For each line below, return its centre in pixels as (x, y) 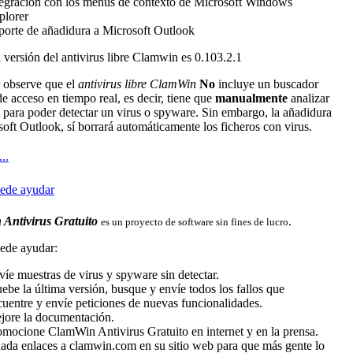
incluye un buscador (268, 84)
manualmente (251, 98)
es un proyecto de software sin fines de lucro (195, 222)
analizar (308, 98)
